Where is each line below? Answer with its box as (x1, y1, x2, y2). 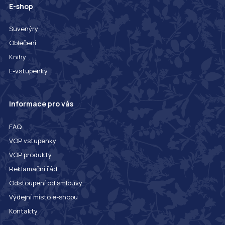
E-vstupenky (9, 66, 48, 76)
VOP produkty (9, 150, 52, 159)
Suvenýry (9, 24, 38, 34)
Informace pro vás (9, 98, 73, 108)
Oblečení (9, 38, 36, 48)
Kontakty (9, 206, 38, 215)
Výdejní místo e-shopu (9, 192, 78, 201)
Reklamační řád (9, 164, 57, 173)
